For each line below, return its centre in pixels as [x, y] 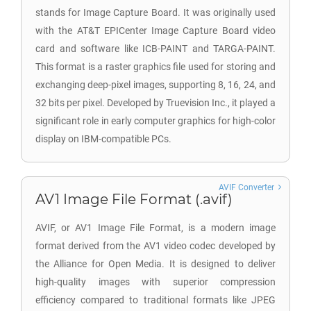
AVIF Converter [246, 187]
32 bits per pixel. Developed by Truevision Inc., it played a [155, 103]
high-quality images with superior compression [155, 282]
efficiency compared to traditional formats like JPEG [155, 300]
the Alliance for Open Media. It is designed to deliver [155, 264]
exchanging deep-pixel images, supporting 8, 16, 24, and [155, 85]
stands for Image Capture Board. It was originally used [155, 12]
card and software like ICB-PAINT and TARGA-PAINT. [155, 49]
